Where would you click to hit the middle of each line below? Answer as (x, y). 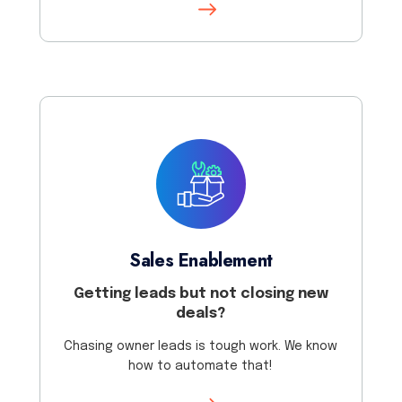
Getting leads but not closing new (201, 293)
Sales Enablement (201, 260)
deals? (201, 313)
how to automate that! (201, 366)
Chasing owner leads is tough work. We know (201, 346)
